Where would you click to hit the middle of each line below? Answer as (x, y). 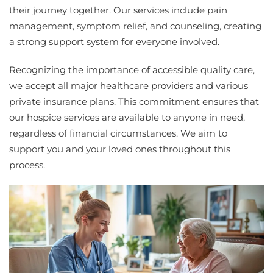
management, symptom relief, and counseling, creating (135, 26)
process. (27, 165)
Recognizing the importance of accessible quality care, (132, 70)
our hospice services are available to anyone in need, (127, 118)
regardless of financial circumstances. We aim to (118, 133)
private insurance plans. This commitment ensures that (134, 102)
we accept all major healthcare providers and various (129, 86)
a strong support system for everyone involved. (114, 42)
